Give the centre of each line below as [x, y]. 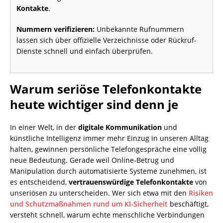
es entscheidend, [39, 182]
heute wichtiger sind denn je [94, 104]
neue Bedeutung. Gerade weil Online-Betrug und [92, 160]
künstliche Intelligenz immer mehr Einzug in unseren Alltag [109, 138]
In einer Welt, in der [44, 127]
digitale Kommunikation [120, 127]
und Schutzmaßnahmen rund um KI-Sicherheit [89, 204]
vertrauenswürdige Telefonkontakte [131, 182]
